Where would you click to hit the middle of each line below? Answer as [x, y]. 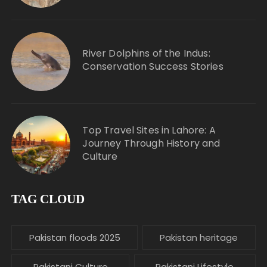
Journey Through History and [151, 144]
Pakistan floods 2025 [74, 238]
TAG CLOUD [48, 199]
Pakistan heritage [199, 238]
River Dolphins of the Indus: [146, 54]
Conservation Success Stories [153, 67]
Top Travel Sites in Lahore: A [149, 131]
